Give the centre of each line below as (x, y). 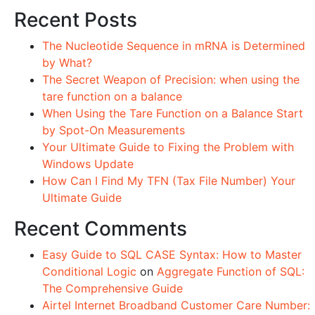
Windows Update (88, 164)
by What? (67, 63)
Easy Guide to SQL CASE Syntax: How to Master (172, 255)
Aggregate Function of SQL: (231, 271)
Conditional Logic (89, 271)
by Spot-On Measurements (114, 130)
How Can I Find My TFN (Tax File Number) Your (169, 181)
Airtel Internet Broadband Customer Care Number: (176, 305)
